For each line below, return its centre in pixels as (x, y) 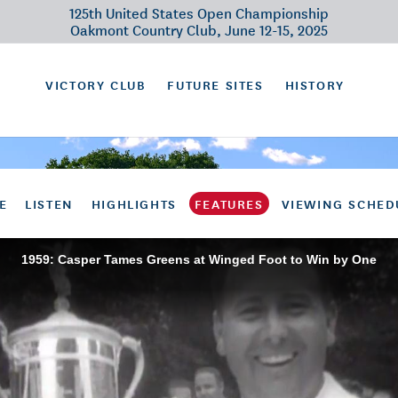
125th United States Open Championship (199, 12)
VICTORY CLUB (96, 84)
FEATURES (229, 203)
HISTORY (314, 84)
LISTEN (49, 203)
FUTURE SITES (215, 84)
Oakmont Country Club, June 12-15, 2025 (199, 29)
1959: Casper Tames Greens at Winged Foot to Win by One (199, 259)
